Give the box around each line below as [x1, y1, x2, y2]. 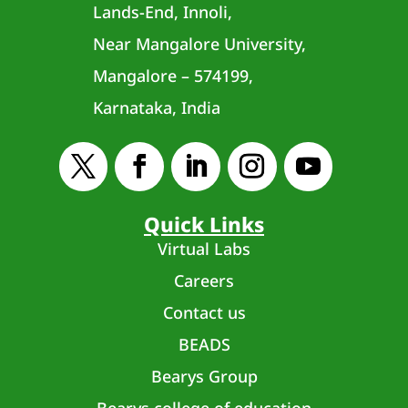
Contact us [162, 301, 246, 323]
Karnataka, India [92, 97, 220, 119]
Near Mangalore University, [92, 33, 306, 56]
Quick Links [144, 210, 264, 240]
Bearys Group [150, 364, 258, 387]
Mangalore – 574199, [92, 65, 253, 87]
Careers [174, 269, 234, 291]
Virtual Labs [158, 238, 250, 260]
